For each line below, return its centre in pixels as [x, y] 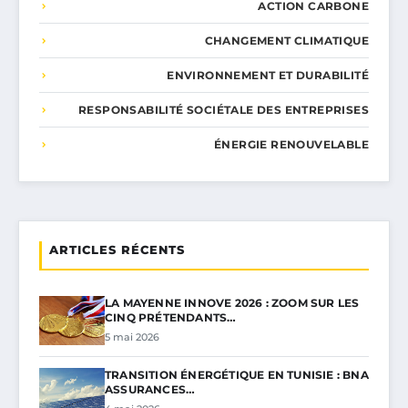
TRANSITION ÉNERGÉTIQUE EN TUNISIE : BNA [237, 375]
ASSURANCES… [150, 390]
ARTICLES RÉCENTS [117, 250]
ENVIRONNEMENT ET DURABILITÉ [268, 76]
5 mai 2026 [132, 337]
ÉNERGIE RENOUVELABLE [291, 145]
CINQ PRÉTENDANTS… [171, 318]
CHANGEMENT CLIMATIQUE [286, 41]
